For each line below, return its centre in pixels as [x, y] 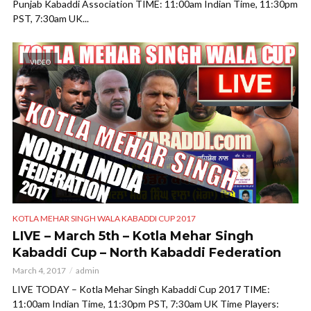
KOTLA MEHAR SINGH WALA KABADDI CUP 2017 [104, 219]
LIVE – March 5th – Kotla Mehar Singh [133, 236]
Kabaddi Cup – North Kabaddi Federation [147, 253]
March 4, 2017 [39, 271]
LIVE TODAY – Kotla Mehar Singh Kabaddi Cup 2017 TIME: [141, 289]
